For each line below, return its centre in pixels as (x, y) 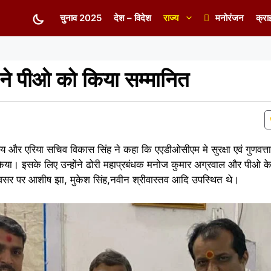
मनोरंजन (230, 18)
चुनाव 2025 (81, 18)
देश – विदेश (132, 18)
